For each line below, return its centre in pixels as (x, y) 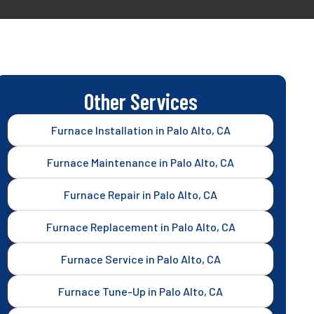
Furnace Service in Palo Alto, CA (141, 259)
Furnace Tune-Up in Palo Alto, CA (141, 291)
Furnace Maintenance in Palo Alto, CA (141, 162)
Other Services (141, 101)
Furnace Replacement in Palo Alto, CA (141, 227)
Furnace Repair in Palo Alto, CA (141, 194)
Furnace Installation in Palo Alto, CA (141, 130)
